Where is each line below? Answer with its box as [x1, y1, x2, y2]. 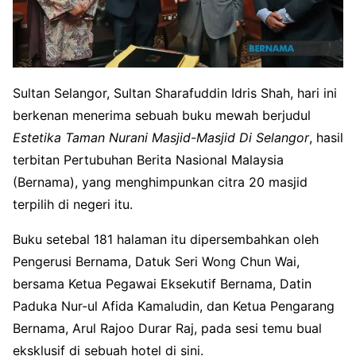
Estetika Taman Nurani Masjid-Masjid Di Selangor [13, 130, 309, 146]
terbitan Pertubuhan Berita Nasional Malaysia [13, 152, 284, 168]
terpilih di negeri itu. [13, 196, 133, 213]
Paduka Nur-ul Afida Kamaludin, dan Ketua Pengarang [13, 298, 335, 315]
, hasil [309, 130, 343, 146]
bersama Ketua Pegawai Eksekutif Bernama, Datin [13, 276, 311, 292]
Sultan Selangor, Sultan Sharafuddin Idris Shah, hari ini [13, 85, 337, 102]
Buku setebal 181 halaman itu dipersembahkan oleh [13, 231, 319, 248]
